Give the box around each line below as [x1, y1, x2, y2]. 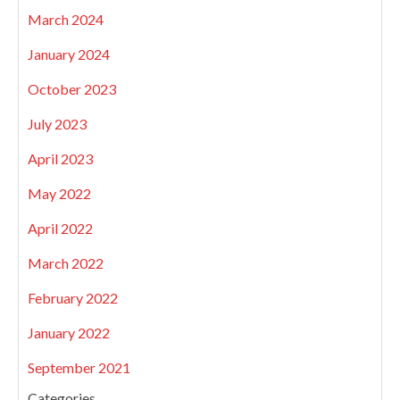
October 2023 [28, 80, 116, 98]
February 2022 [28, 289, 118, 307]
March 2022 [28, 254, 104, 272]
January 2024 [28, 46, 110, 63]
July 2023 [28, 115, 87, 133]
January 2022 [28, 324, 110, 342]
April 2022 [28, 220, 93, 237]
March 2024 [28, 11, 104, 29]
